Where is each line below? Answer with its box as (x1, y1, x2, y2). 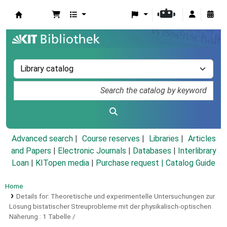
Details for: (16, 192, 51, 201)
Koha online (15, 20, 67, 32)
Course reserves (82, 134, 140, 144)
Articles (187, 134, 216, 144)
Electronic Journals (57, 146, 126, 156)
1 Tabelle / (43, 212, 75, 221)
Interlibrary (177, 146, 216, 156)
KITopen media (35, 158, 89, 168)
